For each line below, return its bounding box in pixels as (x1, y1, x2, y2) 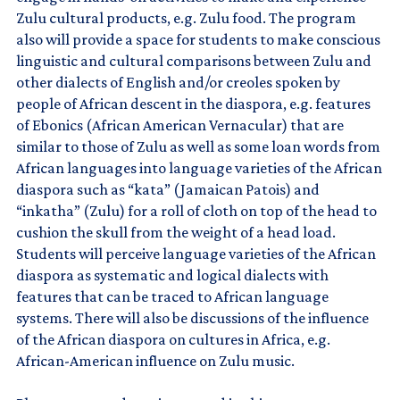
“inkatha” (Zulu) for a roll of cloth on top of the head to (16, 201, 377, 220)
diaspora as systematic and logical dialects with (16, 265, 329, 284)
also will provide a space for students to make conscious (16, 29, 380, 48)
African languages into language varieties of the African (16, 158, 382, 177)
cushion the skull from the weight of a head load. (16, 222, 336, 241)
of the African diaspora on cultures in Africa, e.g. (16, 329, 330, 348)
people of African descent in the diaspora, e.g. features (16, 94, 371, 112)
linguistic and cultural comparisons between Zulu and (16, 51, 371, 70)
